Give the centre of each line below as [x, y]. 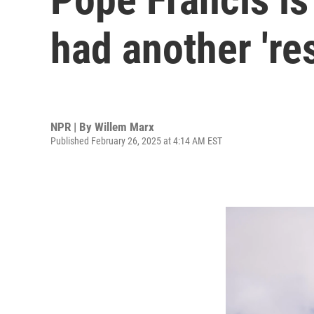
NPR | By [73, 127]
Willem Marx [124, 127]
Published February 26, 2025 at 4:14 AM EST [136, 141]
